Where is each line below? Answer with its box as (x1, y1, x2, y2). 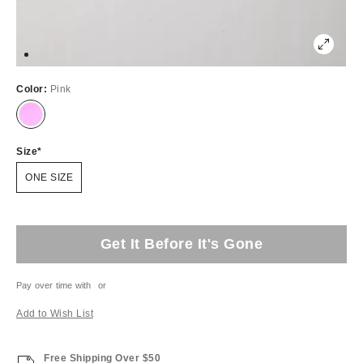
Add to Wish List (16, 307, 93, 319)
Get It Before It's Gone (100, 235, 263, 252)
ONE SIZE (25, 171, 73, 183)
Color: (16, 83, 50, 95)
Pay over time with (16, 280, 92, 290)
